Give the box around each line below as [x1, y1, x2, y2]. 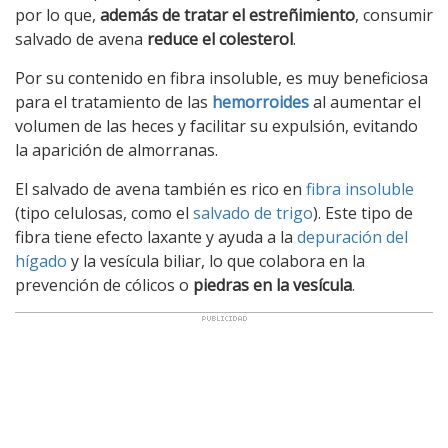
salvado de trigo [193, 202, 313, 224]
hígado [15, 250, 67, 272]
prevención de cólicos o [15, 274, 193, 296]
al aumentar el [309, 91, 421, 113]
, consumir [355, 4, 433, 26]
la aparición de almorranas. [15, 139, 218, 161]
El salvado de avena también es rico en [15, 178, 306, 200]
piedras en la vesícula [193, 274, 352, 296]
